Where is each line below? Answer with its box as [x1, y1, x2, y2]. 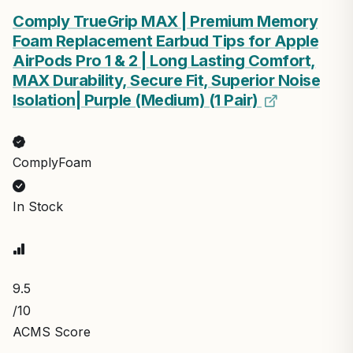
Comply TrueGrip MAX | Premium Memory [13, 12, 318, 31]
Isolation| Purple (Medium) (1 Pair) [13, 91, 262, 110]
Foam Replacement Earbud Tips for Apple [13, 32, 318, 50]
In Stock [13, 199, 63, 214]
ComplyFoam [13, 154, 91, 170]
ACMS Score [13, 324, 91, 340]
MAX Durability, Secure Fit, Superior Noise [13, 71, 320, 90]
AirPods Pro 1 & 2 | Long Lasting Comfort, [13, 51, 316, 70]
